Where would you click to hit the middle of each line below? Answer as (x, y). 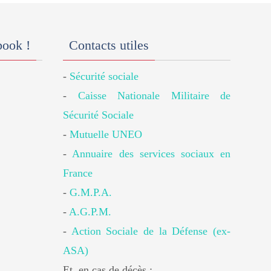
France (78, 173)
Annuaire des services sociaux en (151, 154)
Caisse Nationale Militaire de (154, 96)
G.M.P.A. (91, 192)
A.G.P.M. (90, 212)
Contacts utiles (109, 45)
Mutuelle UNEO (106, 134)
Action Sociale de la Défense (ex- (151, 231)
